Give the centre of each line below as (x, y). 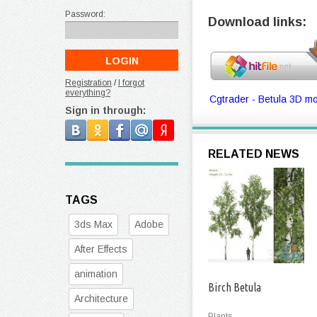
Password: (85, 14)
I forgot (131, 83)
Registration (88, 83)
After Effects (101, 249)
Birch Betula (235, 287)
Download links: (257, 22)
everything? (88, 93)
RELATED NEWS (254, 154)
